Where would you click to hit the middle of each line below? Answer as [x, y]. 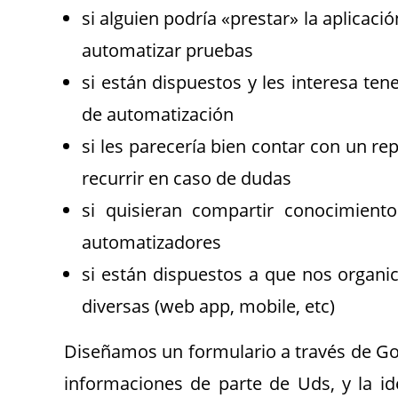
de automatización [158, 114]
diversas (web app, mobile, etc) [208, 306]
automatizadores [151, 242]
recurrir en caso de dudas [187, 178]
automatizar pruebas [167, 50]
